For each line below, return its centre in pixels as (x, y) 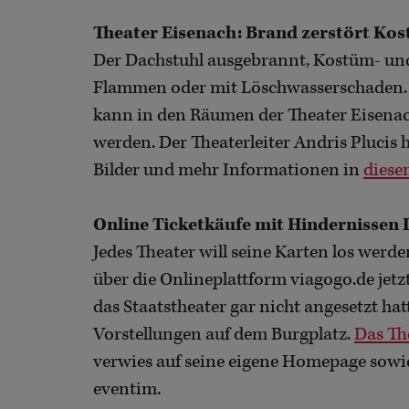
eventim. (127, 389)
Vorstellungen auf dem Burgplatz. (224, 334)
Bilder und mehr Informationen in (228, 170)
